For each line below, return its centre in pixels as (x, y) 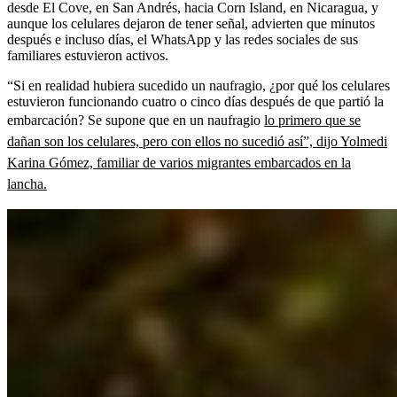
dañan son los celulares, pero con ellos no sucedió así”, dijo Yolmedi (197, 141)
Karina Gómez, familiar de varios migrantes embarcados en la (179, 162)
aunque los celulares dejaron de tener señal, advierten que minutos (191, 23)
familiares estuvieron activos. (88, 55)
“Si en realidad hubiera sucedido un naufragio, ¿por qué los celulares (198, 85)
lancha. (27, 183)
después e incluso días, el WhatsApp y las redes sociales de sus (183, 39)
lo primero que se (312, 120)
